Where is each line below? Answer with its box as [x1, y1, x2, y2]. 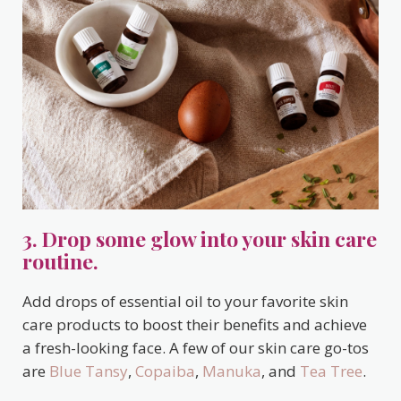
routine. [22, 247, 98, 276]
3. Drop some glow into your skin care [22, 225, 377, 253]
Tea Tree [300, 361, 363, 382]
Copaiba [135, 361, 195, 382]
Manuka [202, 361, 261, 382]
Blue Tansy [49, 361, 128, 382]
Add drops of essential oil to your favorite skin [22, 291, 348, 312]
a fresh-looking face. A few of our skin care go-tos [22, 337, 369, 359]
